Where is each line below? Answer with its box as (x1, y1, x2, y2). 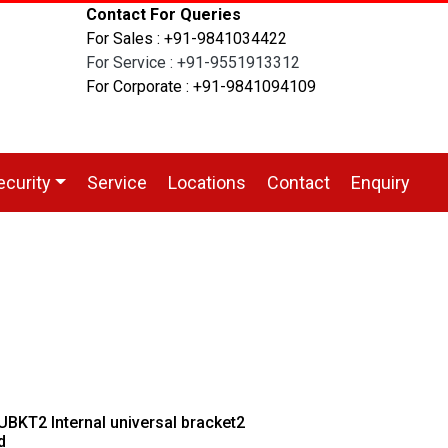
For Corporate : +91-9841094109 (86, 77, 316, 96)
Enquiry (350, 172, 410, 193)
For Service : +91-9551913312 (86, 53, 300, 72)
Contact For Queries (86, 5, 241, 24)
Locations (167, 172, 246, 193)
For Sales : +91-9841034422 (86, 29, 287, 48)
